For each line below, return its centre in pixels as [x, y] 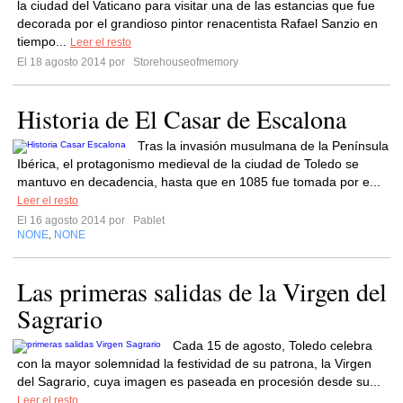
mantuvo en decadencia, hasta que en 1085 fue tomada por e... [199, 182]
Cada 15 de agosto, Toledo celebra [273, 345]
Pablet [148, 220]
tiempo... [44, 41]
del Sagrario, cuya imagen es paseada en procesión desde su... [199, 381]
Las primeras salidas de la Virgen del [202, 291]
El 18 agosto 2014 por [74, 62]
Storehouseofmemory [184, 62]
